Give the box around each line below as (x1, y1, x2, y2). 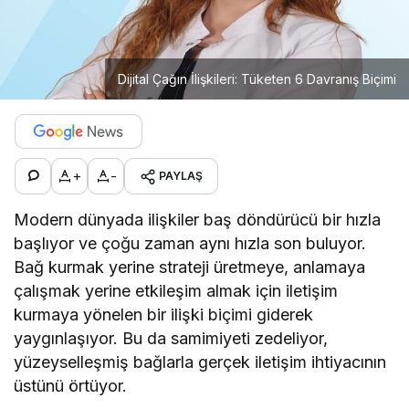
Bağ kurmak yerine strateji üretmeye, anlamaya (14, 257, 366, 277)
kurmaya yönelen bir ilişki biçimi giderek (14, 304, 314, 324)
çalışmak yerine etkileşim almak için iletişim (14, 280, 339, 300)
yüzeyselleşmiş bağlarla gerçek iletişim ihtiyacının (14, 351, 387, 372)
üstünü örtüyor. (14, 375, 128, 395)
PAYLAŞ (159, 168, 203, 183)
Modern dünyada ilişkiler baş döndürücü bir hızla (14, 209, 382, 229)
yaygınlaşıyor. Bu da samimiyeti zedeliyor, (14, 328, 329, 348)
